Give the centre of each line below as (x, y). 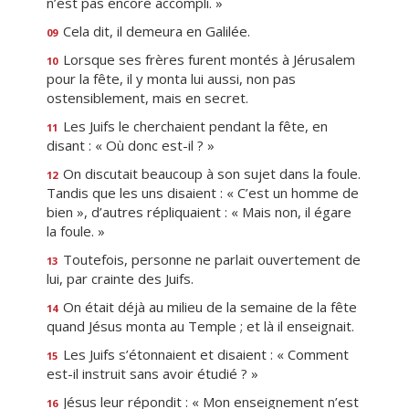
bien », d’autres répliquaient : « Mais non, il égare (199, 212)
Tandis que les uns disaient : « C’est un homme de (203, 193)
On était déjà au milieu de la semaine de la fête (208, 307)
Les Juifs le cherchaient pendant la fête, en (194, 126)
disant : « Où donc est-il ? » (131, 145)
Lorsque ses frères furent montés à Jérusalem (207, 59)
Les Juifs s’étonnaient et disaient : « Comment (204, 354)
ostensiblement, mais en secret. (147, 98)
